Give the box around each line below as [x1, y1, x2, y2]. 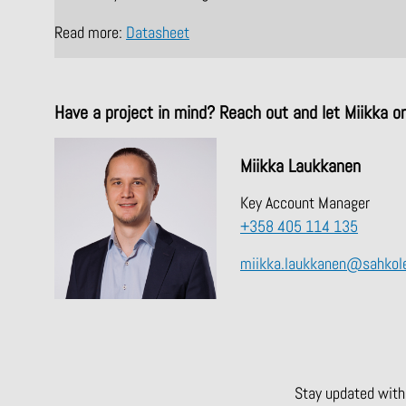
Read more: [54, 23, 126, 43]
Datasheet [126, 23, 189, 43]
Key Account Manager [240, 193, 371, 214]
